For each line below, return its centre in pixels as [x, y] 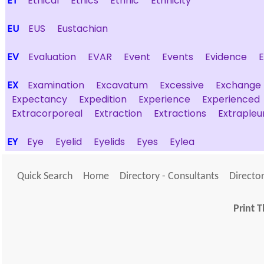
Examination [56, 85]
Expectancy [39, 99]
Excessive [182, 85]
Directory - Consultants [169, 176]
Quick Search [45, 176]
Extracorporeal [47, 113]
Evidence [226, 57]
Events [178, 57]
